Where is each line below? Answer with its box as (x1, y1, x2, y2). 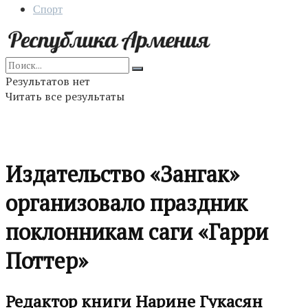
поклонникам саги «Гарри (5, 217, 268, 247)
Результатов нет (5, 74, 90, 89)
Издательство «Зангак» (5, 159, 239, 189)
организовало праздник (5, 188, 247, 218)
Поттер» (5, 246, 88, 276)
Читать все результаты (5, 89, 124, 104)
